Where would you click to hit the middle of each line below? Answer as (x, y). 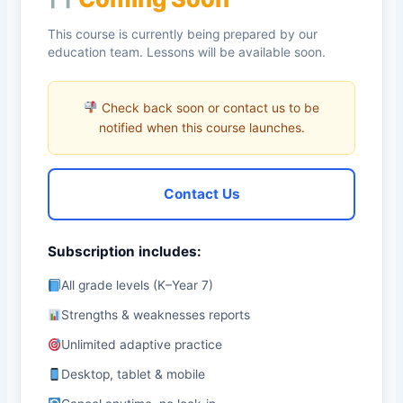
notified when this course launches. (201, 127)
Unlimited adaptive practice (142, 345)
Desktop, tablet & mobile (134, 375)
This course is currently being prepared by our (182, 34)
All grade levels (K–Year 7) (138, 286)
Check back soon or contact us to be (208, 107)
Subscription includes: (124, 251)
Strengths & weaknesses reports (156, 315)
